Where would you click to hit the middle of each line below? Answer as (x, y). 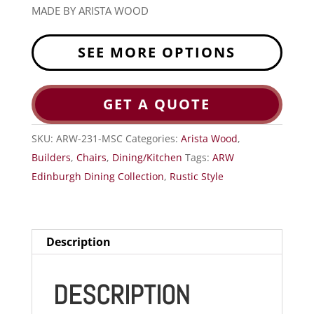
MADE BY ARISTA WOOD (90, 11)
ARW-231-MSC (89, 139)
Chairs (91, 158)
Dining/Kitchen (147, 158)
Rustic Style (196, 177)
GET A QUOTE (157, 104)
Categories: (153, 139)
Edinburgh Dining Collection (97, 177)
